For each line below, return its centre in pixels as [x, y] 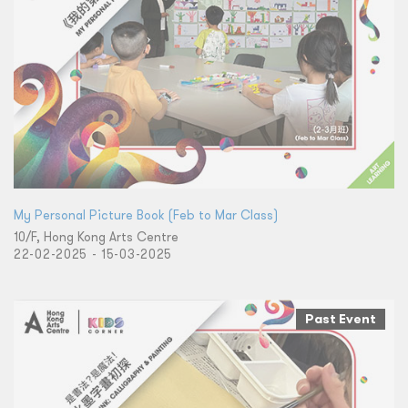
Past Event [341, 318]
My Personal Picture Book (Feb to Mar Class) [146, 214]
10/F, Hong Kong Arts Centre [96, 236]
